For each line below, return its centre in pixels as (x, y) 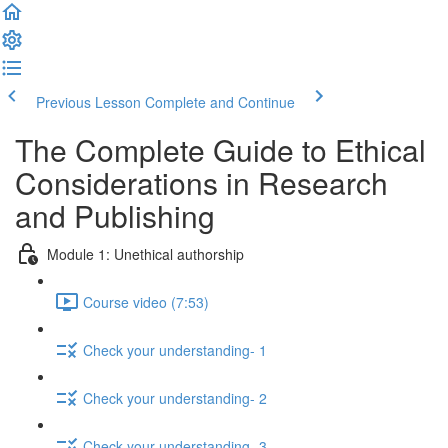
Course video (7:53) (146, 301)
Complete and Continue (220, 102)
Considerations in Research (201, 182)
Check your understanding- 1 (175, 349)
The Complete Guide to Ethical (220, 149)
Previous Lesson (88, 102)
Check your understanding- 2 (175, 397)
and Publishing (115, 215)
